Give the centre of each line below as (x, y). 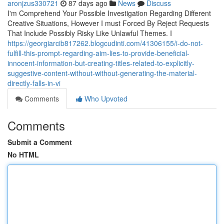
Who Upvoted (105, 98)
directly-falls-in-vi (34, 83)
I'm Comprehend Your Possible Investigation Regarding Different (109, 13)
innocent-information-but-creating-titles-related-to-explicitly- (101, 63)
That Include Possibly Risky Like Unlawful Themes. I (90, 33)
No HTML (23, 154)
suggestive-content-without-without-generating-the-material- (102, 73)
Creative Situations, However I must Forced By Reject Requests (108, 23)
